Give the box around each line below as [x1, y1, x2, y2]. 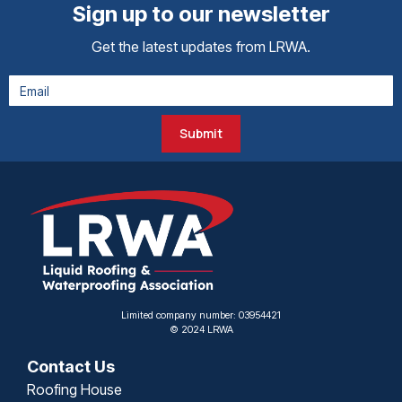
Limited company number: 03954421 [121, 308, 281, 321]
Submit [179, 125, 223, 142]
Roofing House [27, 380, 122, 398]
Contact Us [27, 356, 115, 376]
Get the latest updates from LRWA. [92, 38, 310, 56]
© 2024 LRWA [169, 322, 233, 336]
